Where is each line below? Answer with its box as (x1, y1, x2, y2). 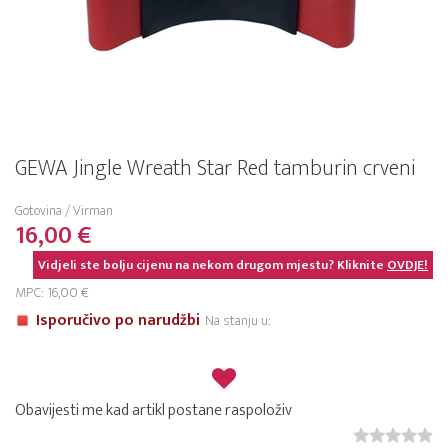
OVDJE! (387, 254, 428, 276)
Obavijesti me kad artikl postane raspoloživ (15, 397, 292, 424)
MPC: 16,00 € (15, 281, 89, 304)
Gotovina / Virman (15, 199, 113, 222)
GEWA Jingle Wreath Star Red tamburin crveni (15, 150, 415, 187)
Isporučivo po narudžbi (36, 307, 200, 334)
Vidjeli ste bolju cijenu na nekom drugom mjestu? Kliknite (38, 254, 387, 276)
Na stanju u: (205, 309, 271, 332)
